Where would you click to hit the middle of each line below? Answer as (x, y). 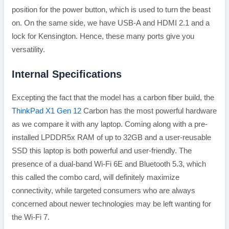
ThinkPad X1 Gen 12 (47, 111)
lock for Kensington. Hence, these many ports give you (103, 36)
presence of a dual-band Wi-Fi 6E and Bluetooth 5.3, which (109, 164)
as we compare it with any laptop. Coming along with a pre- (109, 124)
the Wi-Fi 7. (30, 217)
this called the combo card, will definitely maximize (95, 177)
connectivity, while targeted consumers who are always (103, 190)
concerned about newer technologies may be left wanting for (111, 204)
